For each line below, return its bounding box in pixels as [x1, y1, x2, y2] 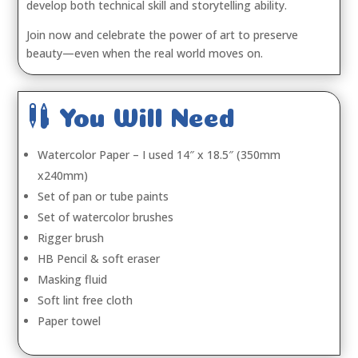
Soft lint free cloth [38, 292, 133, 308]
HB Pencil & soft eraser [38, 251, 161, 266]
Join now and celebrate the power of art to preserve [26, 27, 299, 42]
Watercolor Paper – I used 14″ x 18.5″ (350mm [38, 147, 281, 162]
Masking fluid [38, 272, 108, 287]
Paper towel [38, 313, 101, 328]
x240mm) [38, 168, 89, 183]
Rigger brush [38, 230, 105, 245]
